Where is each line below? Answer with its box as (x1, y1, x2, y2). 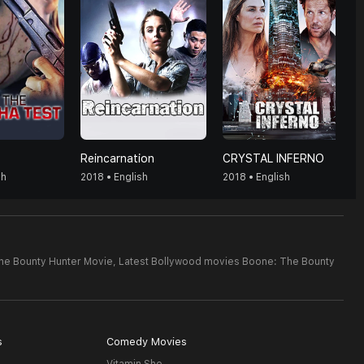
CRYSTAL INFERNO (223, 152, 324, 165)
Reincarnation (80, 152, 154, 165)
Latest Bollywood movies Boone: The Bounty (119, 256, 335, 267)
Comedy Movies (106, 336, 187, 348)
